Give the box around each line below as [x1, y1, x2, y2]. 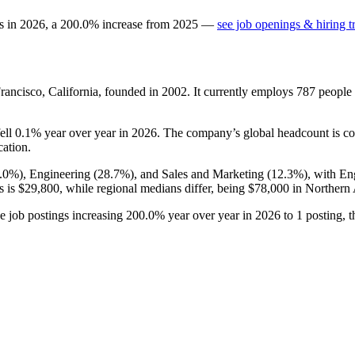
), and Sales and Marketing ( [130, 166, 271, 181]
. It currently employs [187, 84, 296, 98]
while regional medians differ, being [63, 181, 248, 195]
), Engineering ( [19, 166, 97, 181]
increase [102, 17, 143, 31]
